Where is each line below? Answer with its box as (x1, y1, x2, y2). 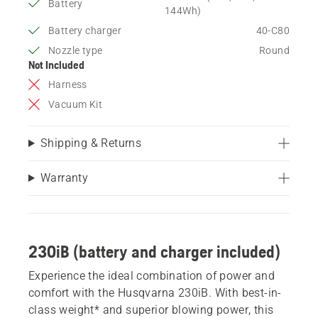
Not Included (28, 57, 84, 71)
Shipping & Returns (40, 136, 142, 150)
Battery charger (48, 24, 121, 36)
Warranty (40, 170, 89, 185)
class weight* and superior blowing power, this (28, 302, 274, 317)
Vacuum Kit (48, 98, 102, 110)
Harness (48, 78, 87, 90)
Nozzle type (48, 44, 103, 56)
